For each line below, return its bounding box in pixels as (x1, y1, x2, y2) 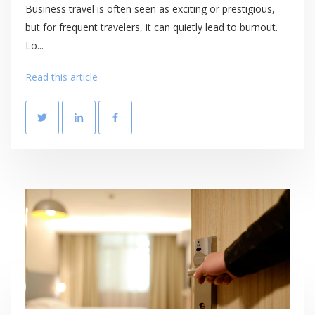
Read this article (25, 70, 98, 84)
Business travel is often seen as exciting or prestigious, (25, 1, 275, 15)
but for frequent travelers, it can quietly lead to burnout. (25, 20, 278, 34)
